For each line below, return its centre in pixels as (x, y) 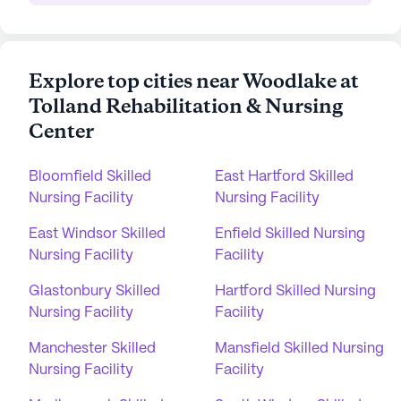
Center (61, 132)
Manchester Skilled (92, 349)
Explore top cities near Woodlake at (194, 82)
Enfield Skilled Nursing (290, 234)
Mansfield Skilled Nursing (299, 349)
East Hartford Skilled (284, 177)
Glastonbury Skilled (94, 291)
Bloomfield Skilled (90, 177)
